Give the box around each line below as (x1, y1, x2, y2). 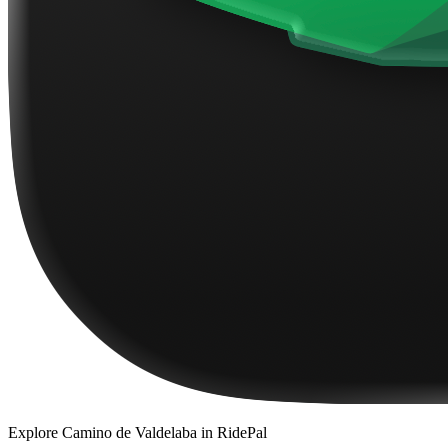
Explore (8, 424, 62, 442)
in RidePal (197, 424, 267, 442)
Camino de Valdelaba (62, 424, 197, 442)
